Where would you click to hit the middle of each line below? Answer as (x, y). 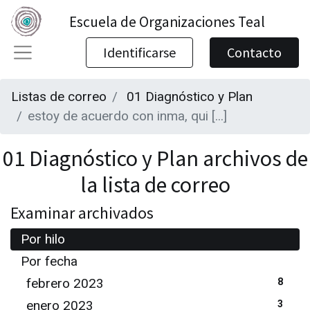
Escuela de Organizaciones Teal (167, 21)
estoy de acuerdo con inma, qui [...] (127, 116)
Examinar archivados (82, 213)
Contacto (254, 52)
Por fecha (49, 261)
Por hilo (43, 239)
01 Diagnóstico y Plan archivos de (155, 158)
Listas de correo (59, 97)
